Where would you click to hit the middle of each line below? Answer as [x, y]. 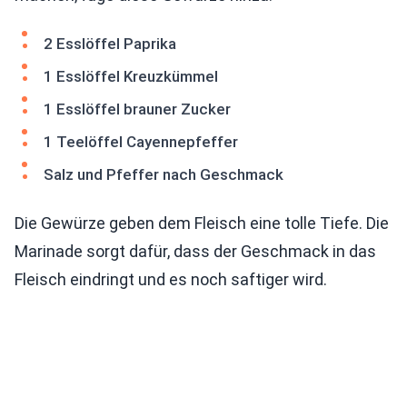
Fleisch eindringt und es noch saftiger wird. [171, 279]
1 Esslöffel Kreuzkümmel [131, 76]
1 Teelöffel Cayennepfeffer [141, 142]
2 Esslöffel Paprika [110, 44]
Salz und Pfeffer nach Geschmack [164, 174]
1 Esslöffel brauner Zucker [137, 109]
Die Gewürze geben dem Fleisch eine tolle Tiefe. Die [202, 223]
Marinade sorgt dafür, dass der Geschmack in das [195, 251]
